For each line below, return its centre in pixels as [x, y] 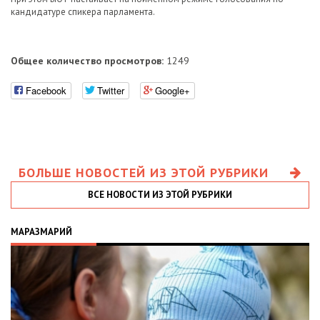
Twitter [111, 90]
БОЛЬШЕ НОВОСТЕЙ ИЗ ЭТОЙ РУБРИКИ [144, 172]
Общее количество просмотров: [87, 61]
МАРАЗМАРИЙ [41, 231]
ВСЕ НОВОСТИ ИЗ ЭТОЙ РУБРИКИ [160, 194]
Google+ [172, 90]
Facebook [46, 90]
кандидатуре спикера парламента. [83, 12]
